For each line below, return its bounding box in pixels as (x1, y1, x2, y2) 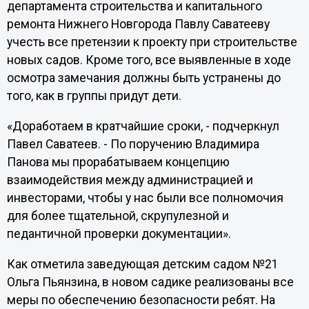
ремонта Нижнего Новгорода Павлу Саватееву (6, 17, 270, 32)
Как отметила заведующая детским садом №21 (6, 257, 279, 271)
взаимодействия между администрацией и (6, 172, 253, 187)
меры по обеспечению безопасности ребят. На (6, 292, 275, 307)
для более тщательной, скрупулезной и (6, 208, 229, 223)
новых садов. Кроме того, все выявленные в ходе (6, 53, 291, 68)
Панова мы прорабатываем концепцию (6, 154, 230, 169)
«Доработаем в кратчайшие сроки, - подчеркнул (6, 119, 279, 133)
